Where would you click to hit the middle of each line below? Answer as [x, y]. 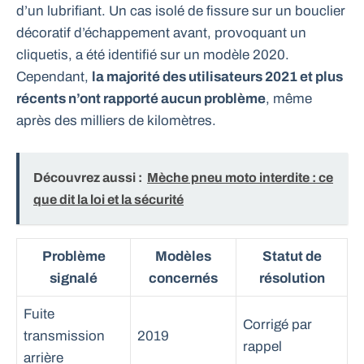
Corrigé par [277, 324]
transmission [64, 336]
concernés [183, 278]
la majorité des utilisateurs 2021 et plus [217, 77]
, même [289, 99]
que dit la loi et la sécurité [108, 199]
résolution [292, 278]
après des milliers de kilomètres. [116, 121]
